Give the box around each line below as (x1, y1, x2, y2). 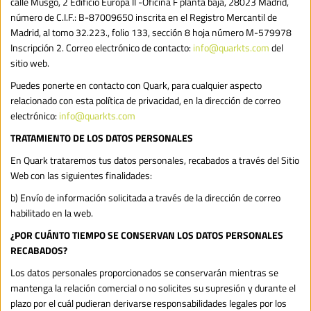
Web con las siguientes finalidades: (10, 167, 152, 183)
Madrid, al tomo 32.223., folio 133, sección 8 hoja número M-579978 (10, 24, 292, 40)
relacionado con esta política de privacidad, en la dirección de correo (10, 92, 280, 108)
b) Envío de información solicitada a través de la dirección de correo (10, 190, 280, 205)
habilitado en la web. (10, 205, 93, 220)
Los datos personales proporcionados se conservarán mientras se (10, 264, 278, 280)
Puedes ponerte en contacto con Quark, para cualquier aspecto (10, 77, 262, 92)
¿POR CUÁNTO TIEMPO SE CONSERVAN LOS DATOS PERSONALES (10, 227, 283, 242)
